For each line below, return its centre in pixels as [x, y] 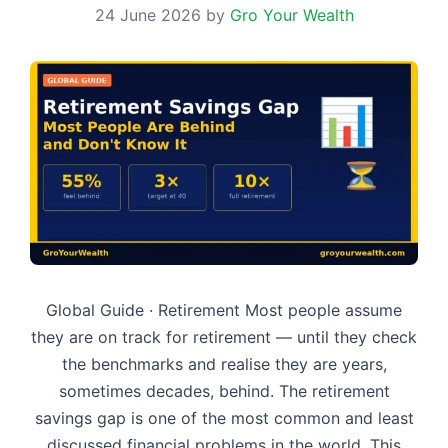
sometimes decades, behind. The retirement [224, 390]
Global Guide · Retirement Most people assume [224, 309]
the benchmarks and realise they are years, [224, 363]
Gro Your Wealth [291, 15]
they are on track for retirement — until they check [224, 336]
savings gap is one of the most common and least [224, 417]
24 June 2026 [147, 15]
